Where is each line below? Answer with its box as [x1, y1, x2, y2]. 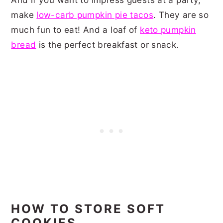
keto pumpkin [140, 24, 196, 35]
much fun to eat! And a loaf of [11, 24, 140, 35]
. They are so [153, 9, 209, 20]
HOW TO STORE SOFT [11, 201, 166, 216]
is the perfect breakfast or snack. [36, 39, 182, 50]
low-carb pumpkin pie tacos [36, 9, 154, 20]
